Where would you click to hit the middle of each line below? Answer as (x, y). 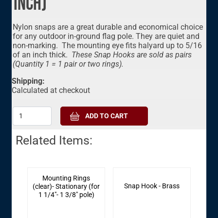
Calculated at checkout (51, 91)
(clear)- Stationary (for (66, 187)
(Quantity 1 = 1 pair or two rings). (68, 64)
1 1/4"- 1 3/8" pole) (66, 195)
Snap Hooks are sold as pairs (143, 55)
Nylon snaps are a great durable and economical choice (108, 27)
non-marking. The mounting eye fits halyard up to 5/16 (108, 46)
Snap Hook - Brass (152, 186)
